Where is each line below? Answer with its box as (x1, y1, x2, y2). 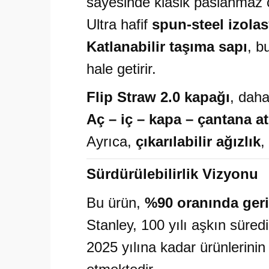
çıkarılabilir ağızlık (136, 133, 261, 150)
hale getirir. (86, 61, 156, 77)
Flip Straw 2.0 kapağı (86, 89, 230, 105)
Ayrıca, (86, 133, 136, 150)
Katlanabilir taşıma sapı (86, 38, 247, 55)
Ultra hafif (86, 16, 152, 32)
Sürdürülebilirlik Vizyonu (86, 166, 258, 182)
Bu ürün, (86, 195, 145, 211)
